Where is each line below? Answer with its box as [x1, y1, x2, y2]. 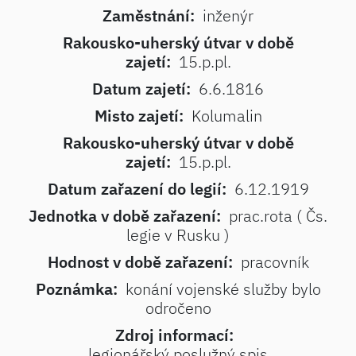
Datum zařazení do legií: [47, 178, 226, 199]
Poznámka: [35, 278, 118, 300]
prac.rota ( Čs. [229, 205, 327, 226]
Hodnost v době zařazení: [47, 251, 233, 273]
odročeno [145, 297, 211, 319]
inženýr [203, 5, 253, 26]
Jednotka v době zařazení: [29, 205, 221, 226]
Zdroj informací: [114, 324, 234, 346]
